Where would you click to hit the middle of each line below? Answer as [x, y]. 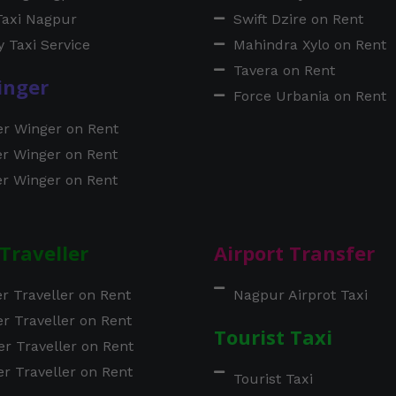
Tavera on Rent [284, 70]
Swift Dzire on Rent [298, 19]
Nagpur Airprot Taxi [301, 294]
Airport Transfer [294, 252]
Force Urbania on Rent [310, 95]
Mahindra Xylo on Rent [310, 44]
